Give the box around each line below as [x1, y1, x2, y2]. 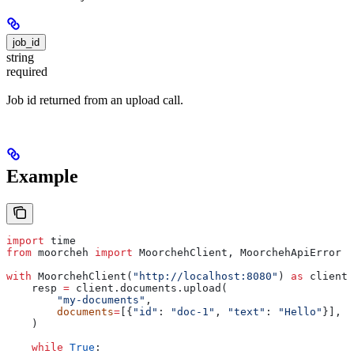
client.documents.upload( [70, 282, 228, 294]
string [6, 50, 34, 64]
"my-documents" [6, 294, 145, 306]
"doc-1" [171, 306, 215, 318]
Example [6, 166, 78, 187]
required [6, 64, 47, 78]
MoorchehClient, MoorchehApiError [133, 247, 341, 258]
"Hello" [278, 306, 322, 318]
